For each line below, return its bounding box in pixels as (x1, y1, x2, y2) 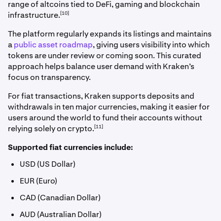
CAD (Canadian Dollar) (20, 192, 101, 203)
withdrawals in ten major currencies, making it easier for (8, 102, 210, 112)
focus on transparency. (8, 72, 91, 83)
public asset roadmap (14, 39, 93, 50)
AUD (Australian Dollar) (20, 209, 102, 220)
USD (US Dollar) (20, 159, 75, 170)
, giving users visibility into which (93, 39, 210, 50)
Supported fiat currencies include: (8, 142, 133, 153)
